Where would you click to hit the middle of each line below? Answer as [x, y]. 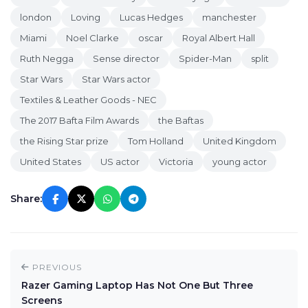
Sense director [126, 58]
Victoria [176, 162]
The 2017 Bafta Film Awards [79, 120]
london [36, 17]
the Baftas [181, 120]
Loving [86, 17]
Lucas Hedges [151, 17]
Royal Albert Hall [219, 38]
